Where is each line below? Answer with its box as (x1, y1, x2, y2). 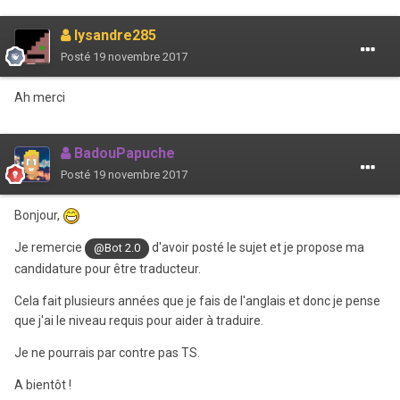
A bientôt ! (14, 377, 71, 392)
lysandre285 (71, 27, 156, 45)
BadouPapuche (71, 145, 175, 162)
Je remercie (14, 240, 85, 255)
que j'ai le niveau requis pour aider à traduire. (14, 312, 263, 328)
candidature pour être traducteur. (14, 261, 201, 276)
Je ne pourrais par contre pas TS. (14, 345, 200, 360)
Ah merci (14, 90, 65, 105)
